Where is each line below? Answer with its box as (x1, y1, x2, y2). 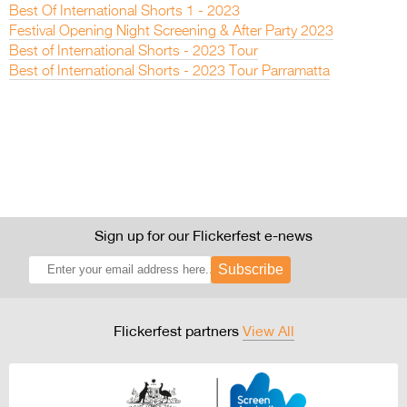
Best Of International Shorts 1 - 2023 (9, 4, 240, 19)
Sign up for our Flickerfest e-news (94, 225, 313, 244)
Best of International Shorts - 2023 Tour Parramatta (9, 64, 330, 79)
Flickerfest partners (113, 321, 243, 340)
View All (242, 321, 294, 340)
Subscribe (217, 261, 283, 277)
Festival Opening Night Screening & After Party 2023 (9, 24, 333, 39)
